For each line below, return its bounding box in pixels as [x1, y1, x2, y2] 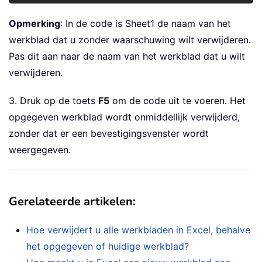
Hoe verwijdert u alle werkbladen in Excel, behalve [26, 223, 250, 236]
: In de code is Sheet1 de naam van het [60, 17, 231, 29]
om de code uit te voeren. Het [109, 94, 246, 106]
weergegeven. [9, 143, 71, 156]
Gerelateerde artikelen [9, 193, 133, 209]
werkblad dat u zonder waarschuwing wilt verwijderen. [9, 33, 251, 46]
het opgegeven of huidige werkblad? [26, 240, 189, 252]
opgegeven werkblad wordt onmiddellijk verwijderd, [9, 111, 240, 123]
